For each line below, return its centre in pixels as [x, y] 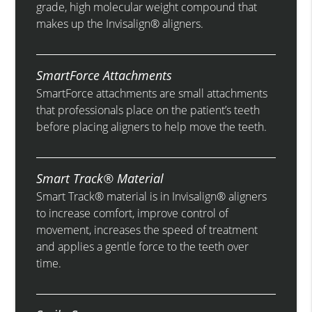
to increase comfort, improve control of [133, 213]
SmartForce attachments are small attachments [152, 94]
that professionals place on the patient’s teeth [148, 110]
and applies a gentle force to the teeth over [143, 247]
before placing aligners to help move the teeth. [152, 127]
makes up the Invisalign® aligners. [120, 24]
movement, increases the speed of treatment [147, 230]
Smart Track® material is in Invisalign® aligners [152, 197]
